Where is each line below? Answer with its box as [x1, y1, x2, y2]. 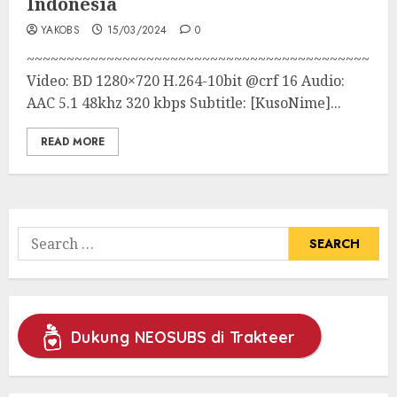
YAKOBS [41, 22, 81, 38]
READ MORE [41, 134, 105, 150]
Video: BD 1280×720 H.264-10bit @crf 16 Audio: [27, 71, 345, 90]
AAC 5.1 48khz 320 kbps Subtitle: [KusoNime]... [27, 93, 341, 113]
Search [17, 227, 64, 247]
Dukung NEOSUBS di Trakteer [70, 326, 295, 347]
